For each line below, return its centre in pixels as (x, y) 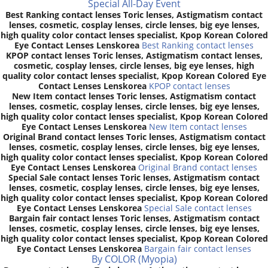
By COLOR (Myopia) (134, 259)
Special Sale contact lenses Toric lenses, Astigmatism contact (134, 177)
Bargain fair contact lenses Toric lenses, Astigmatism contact (134, 218)
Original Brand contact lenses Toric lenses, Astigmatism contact (134, 136)
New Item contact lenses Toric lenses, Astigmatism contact (134, 96)
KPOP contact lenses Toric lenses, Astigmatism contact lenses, (134, 55)
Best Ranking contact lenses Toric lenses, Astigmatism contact (134, 14)
